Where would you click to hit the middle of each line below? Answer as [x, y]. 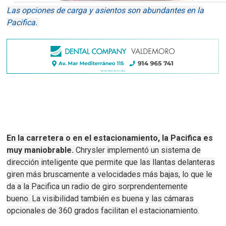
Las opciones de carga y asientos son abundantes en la [105, 11]
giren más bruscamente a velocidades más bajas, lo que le [110, 175]
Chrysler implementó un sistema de [138, 150]
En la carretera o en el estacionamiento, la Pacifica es [110, 138]
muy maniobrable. [40, 150]
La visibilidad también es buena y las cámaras [113, 199]
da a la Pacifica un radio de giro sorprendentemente [97, 187]
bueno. [19, 199]
